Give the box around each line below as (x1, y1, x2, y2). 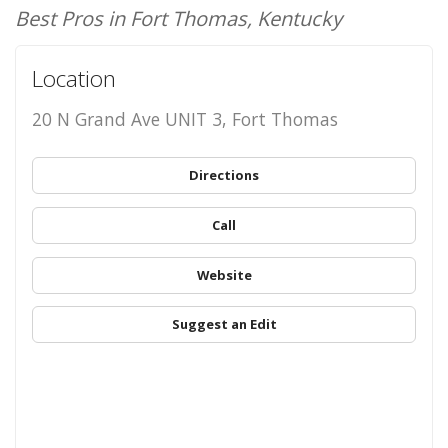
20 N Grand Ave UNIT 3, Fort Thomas (31, 106, 338, 131)
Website (196, 265, 252, 284)
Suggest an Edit (171, 315, 277, 334)
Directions (189, 166, 259, 185)
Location (31, 62, 116, 94)
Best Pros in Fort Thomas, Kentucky (15, 4, 342, 32)
